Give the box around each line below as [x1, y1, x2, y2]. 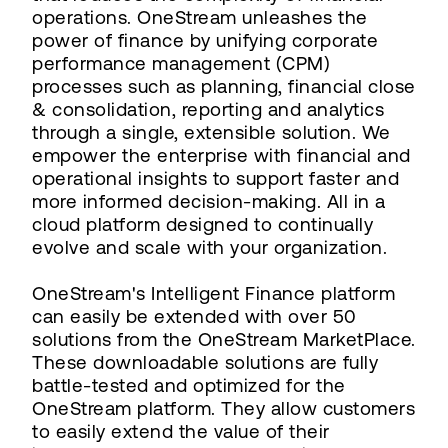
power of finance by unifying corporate [32, 30, 378, 51]
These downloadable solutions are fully [32, 352, 378, 373]
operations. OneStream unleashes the [32, 7, 368, 28]
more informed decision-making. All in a [32, 191, 386, 212]
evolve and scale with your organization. [32, 237, 387, 258]
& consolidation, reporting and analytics [32, 99, 384, 120]
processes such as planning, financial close [32, 76, 416, 97]
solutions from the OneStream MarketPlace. [32, 329, 416, 350]
